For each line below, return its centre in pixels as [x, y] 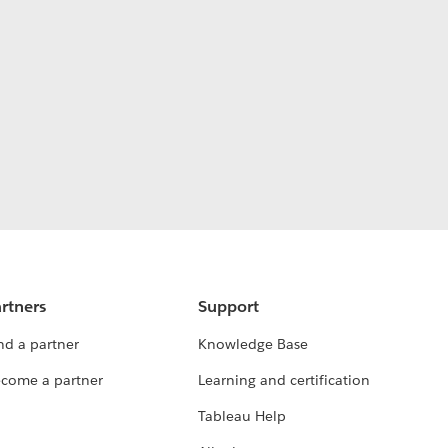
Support [228, 307]
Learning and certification [284, 380]
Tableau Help [242, 416]
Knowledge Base [253, 344]
